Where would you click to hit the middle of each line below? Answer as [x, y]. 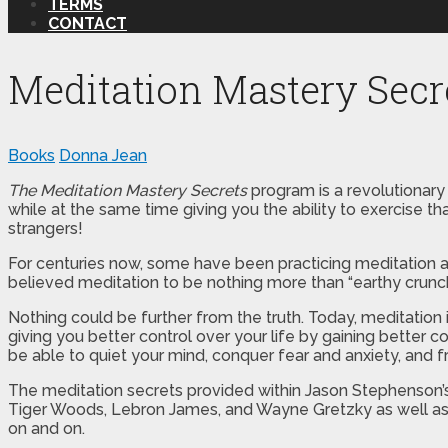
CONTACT [87, 23]
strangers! [45, 228]
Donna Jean [103, 155]
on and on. [46, 428]
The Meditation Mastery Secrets [127, 190]
